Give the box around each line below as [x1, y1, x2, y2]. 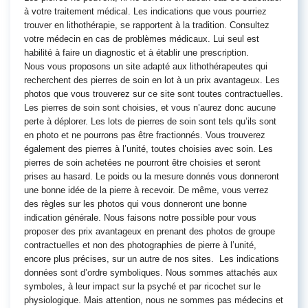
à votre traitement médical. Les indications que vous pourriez [24, 6, 267, 16]
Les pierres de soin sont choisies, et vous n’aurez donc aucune [24, 102, 276, 113]
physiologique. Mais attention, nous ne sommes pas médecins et [24, 295, 283, 305]
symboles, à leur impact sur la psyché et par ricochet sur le [24, 281, 261, 291]
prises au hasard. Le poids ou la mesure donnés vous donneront [24, 171, 279, 181]
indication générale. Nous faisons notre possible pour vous [24, 212, 256, 223]
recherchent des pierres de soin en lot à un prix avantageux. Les [24, 75, 280, 85]
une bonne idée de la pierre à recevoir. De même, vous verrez [24, 185, 269, 195]
